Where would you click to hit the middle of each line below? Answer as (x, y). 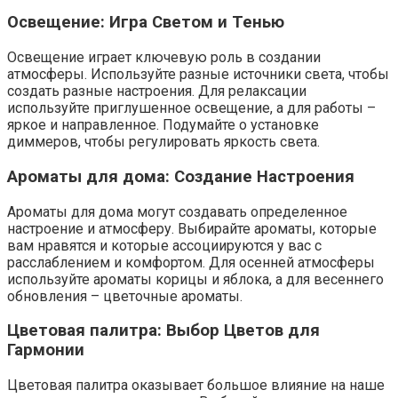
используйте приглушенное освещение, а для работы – (191, 108)
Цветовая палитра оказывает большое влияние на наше (196, 385)
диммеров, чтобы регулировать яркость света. (163, 142)
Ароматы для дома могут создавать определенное (177, 211)
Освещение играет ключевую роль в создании (164, 58)
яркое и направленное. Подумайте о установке (163, 125)
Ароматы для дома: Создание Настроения (181, 176)
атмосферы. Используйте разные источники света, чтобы (198, 75)
